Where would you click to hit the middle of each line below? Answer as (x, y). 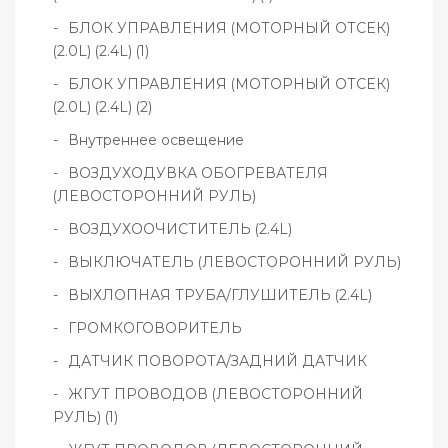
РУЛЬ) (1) (85, 417)
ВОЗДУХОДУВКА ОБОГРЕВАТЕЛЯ (198, 173)
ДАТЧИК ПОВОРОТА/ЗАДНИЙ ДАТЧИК (217, 361)
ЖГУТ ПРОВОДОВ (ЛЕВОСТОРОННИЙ (215, 394)
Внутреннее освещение (156, 140)
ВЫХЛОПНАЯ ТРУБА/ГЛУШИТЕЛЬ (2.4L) (220, 295)
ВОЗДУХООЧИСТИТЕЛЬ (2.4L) (180, 229)
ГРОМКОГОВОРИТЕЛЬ (155, 328)
